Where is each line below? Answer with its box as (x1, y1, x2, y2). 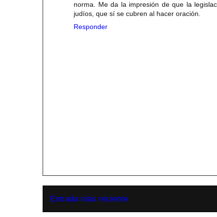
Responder (74, 22, 108, 31)
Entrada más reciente (50, 194, 128, 203)
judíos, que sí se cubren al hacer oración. (74, 9, 201, 17)
